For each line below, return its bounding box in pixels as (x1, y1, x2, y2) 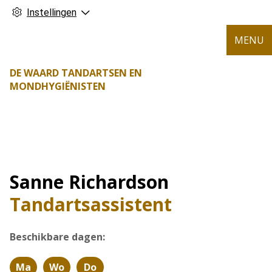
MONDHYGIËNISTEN (10, 80, 106, 93)
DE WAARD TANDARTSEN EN (10, 66, 142, 80)
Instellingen (27, 7, 76, 18)
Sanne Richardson (10, 169, 169, 194)
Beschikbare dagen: (10, 230, 105, 243)
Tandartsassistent (10, 192, 172, 217)
